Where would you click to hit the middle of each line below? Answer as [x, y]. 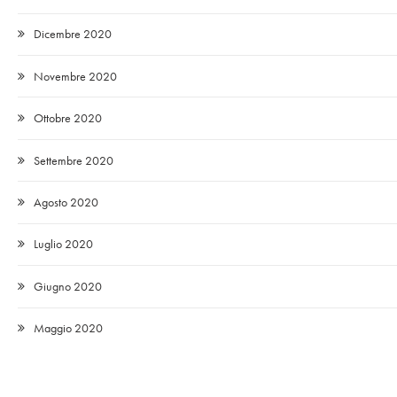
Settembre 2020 [74, 160]
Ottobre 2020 [68, 118]
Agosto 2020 [66, 202]
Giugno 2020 [68, 286]
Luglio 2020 [63, 244]
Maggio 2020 [68, 328]
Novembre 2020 [75, 76]
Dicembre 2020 [73, 34]
